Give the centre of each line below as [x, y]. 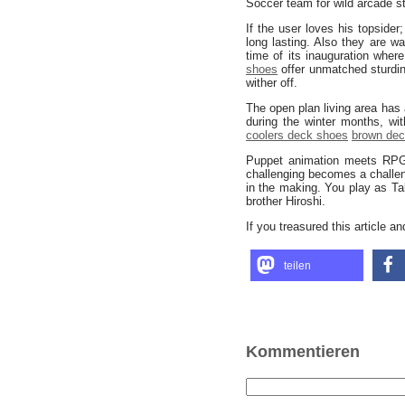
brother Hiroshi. [286, 201]
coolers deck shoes [297, 135]
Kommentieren [303, 352]
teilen [297, 266]
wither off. [272, 83]
